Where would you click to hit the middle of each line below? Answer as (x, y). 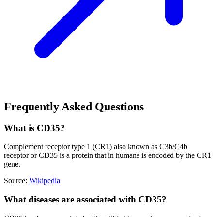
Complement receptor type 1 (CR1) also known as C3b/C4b (96, 147)
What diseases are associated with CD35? (85, 200)
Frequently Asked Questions (74, 106)
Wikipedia (45, 181)
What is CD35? (34, 128)
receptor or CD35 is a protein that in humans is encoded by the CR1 (108, 155)
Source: (15, 181)
